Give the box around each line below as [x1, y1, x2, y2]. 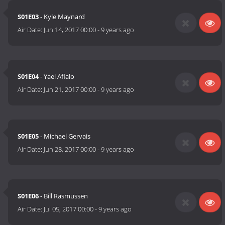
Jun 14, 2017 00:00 [44, 25, 96, 35]
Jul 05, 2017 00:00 [44, 204, 94, 214]
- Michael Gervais [39, 132, 91, 141]
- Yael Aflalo [39, 72, 75, 81]
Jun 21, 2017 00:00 [44, 85, 96, 94]
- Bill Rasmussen [39, 191, 88, 201]
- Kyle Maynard [39, 12, 85, 22]
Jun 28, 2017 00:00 [44, 145, 96, 154]
